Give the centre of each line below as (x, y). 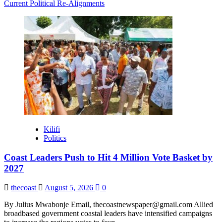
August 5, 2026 (70, 187)
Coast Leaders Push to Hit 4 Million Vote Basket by (108, 158)
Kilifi (52, 129)
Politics (55, 138)
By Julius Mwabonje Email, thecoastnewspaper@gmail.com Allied (109, 204)
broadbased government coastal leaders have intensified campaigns (108, 213)
